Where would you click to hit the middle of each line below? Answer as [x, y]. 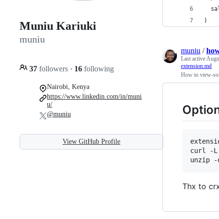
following [98, 68]
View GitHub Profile [91, 141]
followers [54, 68]
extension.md [196, 66]
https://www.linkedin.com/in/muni [94, 96]
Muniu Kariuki [58, 26]
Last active [194, 59]
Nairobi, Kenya [68, 87]
